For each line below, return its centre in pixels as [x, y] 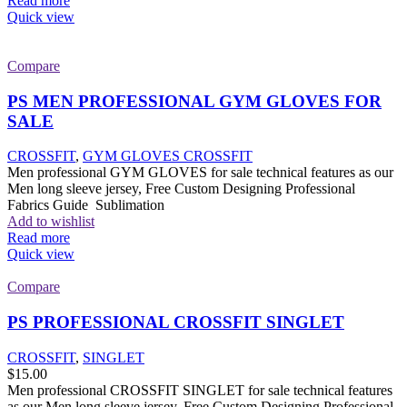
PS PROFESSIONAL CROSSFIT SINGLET [176, 322]
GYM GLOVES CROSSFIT [168, 156]
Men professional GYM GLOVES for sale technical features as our [200, 173]
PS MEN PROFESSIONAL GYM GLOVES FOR [194, 101]
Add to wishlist [51, 222]
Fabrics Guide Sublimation [86, 205]
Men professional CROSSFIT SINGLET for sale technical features [200, 390]
